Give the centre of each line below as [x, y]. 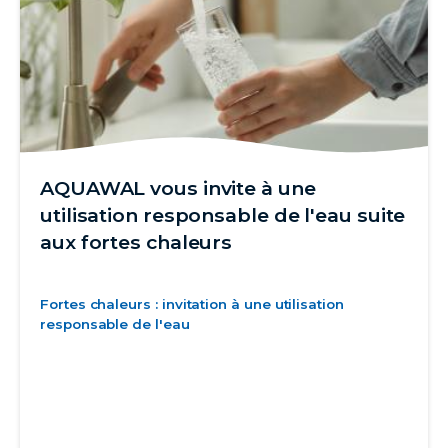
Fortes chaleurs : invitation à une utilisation [192, 303]
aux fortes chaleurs [136, 241]
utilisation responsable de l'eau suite [223, 214]
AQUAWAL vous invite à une [178, 187]
